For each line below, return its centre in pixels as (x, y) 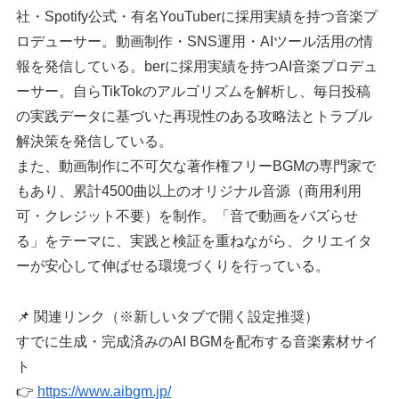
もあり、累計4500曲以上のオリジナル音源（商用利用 (189, 191)
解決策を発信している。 (95, 142)
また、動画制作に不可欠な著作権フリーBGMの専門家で (196, 167)
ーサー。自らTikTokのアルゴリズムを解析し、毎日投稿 (194, 92)
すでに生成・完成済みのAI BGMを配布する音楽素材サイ (198, 342)
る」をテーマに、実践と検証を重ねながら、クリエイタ (195, 241)
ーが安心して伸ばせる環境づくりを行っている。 (173, 266)
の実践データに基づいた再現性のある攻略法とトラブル (195, 117)
